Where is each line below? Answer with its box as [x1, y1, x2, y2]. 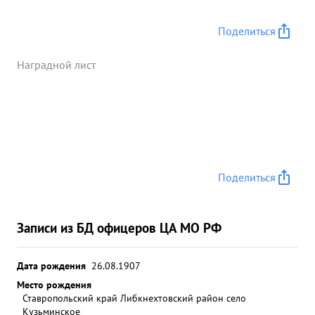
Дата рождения [17, 259, 86, 272]
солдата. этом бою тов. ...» [32, 5, 157, 19]
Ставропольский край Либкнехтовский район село [22, 291, 246, 304]
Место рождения [17, 278, 91, 291]
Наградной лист [17, 58, 96, 72]
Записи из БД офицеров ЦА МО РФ [17, 219, 221, 236]
